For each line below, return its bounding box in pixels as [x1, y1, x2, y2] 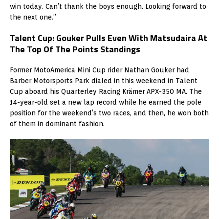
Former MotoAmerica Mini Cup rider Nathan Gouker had [10, 66, 189, 74]
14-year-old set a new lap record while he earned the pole [10, 98, 201, 106]
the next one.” [10, 13, 56, 21]
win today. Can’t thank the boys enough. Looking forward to [10, 2, 206, 10]
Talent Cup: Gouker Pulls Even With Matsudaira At [10, 31, 207, 44]
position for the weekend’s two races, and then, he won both [10, 109, 209, 117]
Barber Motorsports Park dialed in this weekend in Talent [10, 76, 197, 85]
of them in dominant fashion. [10, 119, 105, 128]
